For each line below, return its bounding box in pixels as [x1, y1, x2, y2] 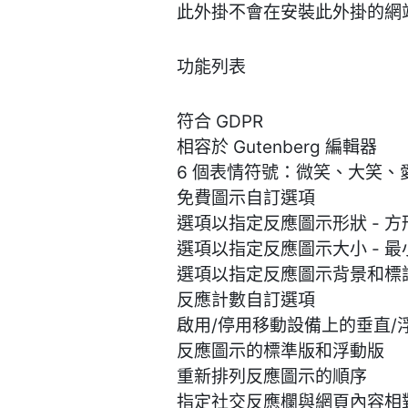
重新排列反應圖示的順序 [177, 366, 368, 388]
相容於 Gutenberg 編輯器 [177, 137, 378, 158]
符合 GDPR [177, 111, 264, 133]
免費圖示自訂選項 [177, 188, 316, 209]
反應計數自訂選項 [177, 290, 316, 311]
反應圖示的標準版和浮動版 [177, 341, 385, 362]
